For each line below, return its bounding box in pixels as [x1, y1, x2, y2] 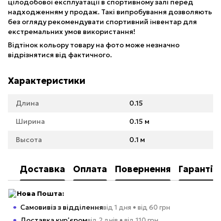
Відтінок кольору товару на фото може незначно [8, 40, 180, 50]
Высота [16, 135, 42, 145]
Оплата [73, 163, 107, 175]
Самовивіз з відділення [20, 203, 103, 212]
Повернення [115, 163, 171, 175]
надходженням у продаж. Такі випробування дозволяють [8, 7, 212, 17]
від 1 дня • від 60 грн [103, 203, 170, 212]
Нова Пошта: [17, 189, 64, 198]
